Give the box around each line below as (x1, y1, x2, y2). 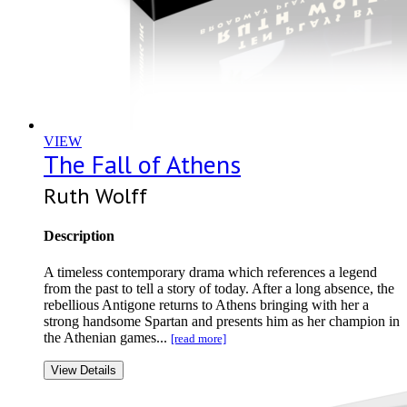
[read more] (171, 331, 226, 345)
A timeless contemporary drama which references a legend (44, 263, 377, 280)
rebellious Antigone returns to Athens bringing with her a (44, 296, 369, 313)
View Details (51, 362, 116, 377)
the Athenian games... (44, 329, 171, 345)
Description (44, 228, 114, 244)
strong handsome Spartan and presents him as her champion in (44, 313, 400, 329)
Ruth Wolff (44, 182, 147, 211)
